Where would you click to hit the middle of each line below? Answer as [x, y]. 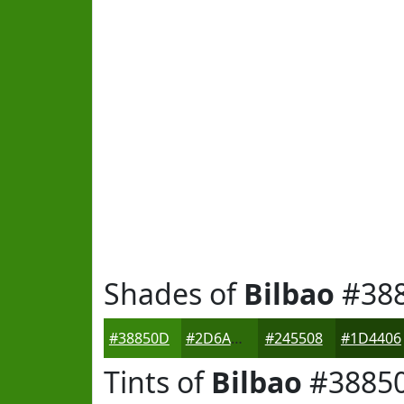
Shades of [174, 294]
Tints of [157, 382]
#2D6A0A [236, 338]
